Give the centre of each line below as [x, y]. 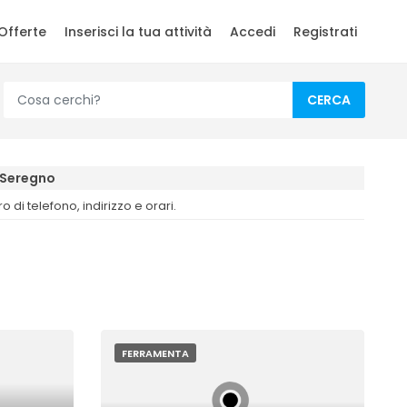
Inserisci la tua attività [138, 32]
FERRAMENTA [155, 353]
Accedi [253, 32]
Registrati [325, 32]
